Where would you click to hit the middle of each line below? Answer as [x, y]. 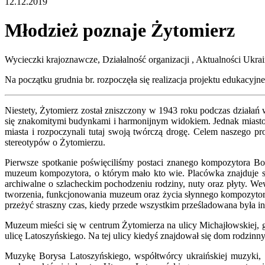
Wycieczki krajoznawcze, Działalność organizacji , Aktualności [123, 59]
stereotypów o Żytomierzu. [55, 142]
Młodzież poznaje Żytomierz [120, 30]
